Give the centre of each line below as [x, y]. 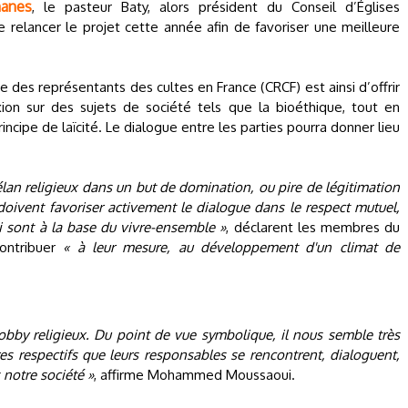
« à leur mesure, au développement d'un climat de [232, 247]
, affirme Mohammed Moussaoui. [194, 375]
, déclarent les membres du [313, 227]
